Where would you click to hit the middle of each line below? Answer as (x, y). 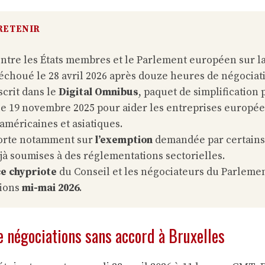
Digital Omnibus (99, 92)
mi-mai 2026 (51, 188)
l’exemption (124, 140)
